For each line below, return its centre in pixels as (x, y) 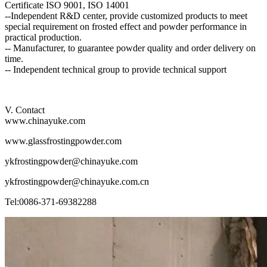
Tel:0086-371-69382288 (51, 201)
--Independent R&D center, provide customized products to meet (126, 15)
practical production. (43, 37)
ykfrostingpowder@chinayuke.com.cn (77, 181)
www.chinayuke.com (45, 120)
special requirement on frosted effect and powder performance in (126, 26)
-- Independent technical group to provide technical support (116, 69)
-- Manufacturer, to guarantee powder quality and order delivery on (130, 48)
